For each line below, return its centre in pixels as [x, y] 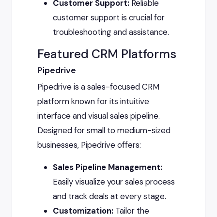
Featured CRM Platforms [107, 54]
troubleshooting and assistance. [111, 32]
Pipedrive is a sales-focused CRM [98, 87]
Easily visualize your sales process [114, 182]
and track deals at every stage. [109, 196]
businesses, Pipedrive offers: [89, 145]
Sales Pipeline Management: [108, 167]
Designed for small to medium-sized [104, 131]
